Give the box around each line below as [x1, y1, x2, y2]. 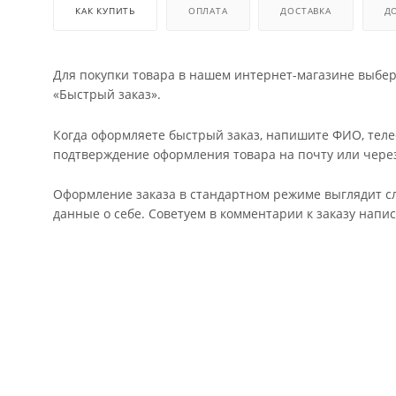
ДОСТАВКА [280, 4, 331, 18]
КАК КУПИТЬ [75, 4, 135, 18]
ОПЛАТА [187, 4, 228, 18]
